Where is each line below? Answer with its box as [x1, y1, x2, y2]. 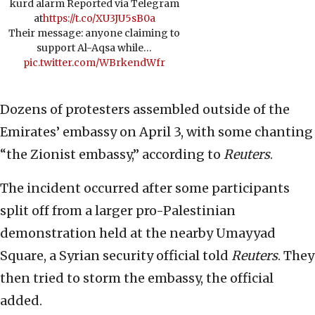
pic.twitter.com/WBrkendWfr [23, 56, 165, 70]
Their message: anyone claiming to [8, 27, 180, 40]
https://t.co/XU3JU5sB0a [42, 12, 155, 25]
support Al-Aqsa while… [37, 41, 152, 55]
